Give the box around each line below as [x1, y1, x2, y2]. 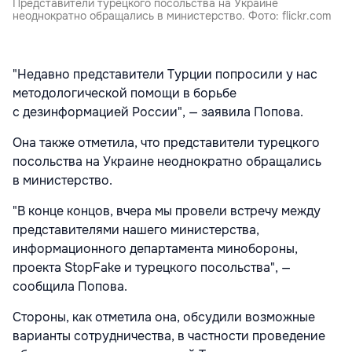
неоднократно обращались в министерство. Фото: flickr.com [13, 8, 331, 23]
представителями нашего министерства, [13, 221, 259, 238]
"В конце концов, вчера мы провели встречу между [13, 202, 321, 219]
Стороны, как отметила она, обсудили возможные [13, 308, 315, 325]
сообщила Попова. [13, 277, 127, 295]
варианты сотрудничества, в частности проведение [13, 327, 325, 344]
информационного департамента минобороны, [13, 240, 298, 257]
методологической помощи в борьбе [13, 84, 236, 101]
